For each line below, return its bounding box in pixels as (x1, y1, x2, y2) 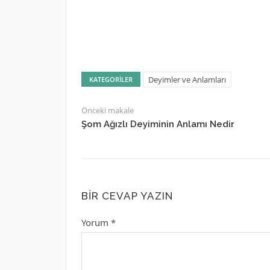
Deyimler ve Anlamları (148, 74, 226, 85)
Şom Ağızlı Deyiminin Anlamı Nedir (81, 119, 234, 130)
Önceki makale (81, 105, 134, 116)
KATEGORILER (89, 75, 133, 84)
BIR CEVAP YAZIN (81, 190, 173, 202)
